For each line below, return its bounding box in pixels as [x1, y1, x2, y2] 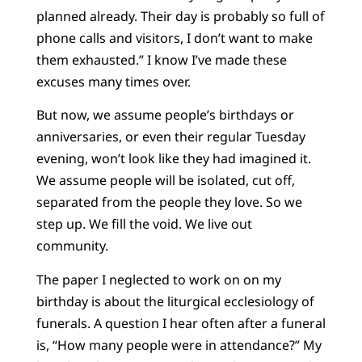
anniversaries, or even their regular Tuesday [36, 128, 305, 146]
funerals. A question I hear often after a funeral [36, 314, 326, 332]
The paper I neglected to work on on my [36, 270, 281, 288]
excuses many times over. [36, 73, 191, 91]
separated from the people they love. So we [36, 193, 302, 212]
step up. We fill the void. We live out [36, 215, 252, 234]
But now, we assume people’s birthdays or [36, 106, 294, 124]
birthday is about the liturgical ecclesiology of [36, 292, 314, 310]
